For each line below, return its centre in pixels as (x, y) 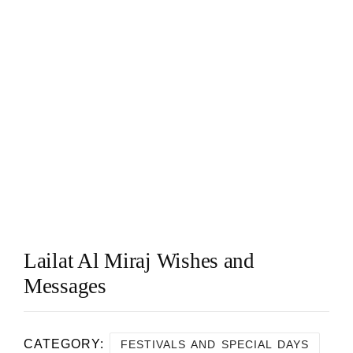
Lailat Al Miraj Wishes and (139, 260)
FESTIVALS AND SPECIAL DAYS (215, 344)
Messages (65, 286)
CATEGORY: (67, 344)
